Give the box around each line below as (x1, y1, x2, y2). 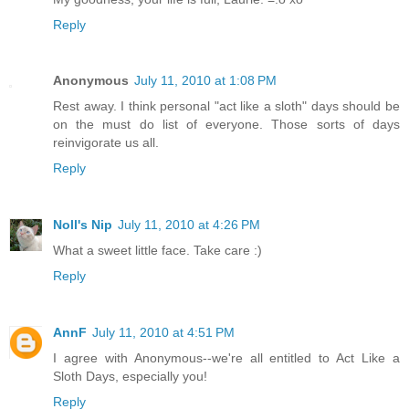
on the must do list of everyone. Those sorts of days (53, 117, 400, 132)
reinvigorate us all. (53, 135, 159, 151)
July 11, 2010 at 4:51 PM (92, 325, 235, 341)
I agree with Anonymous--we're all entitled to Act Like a (53, 351, 400, 366)
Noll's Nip (53, 217, 112, 233)
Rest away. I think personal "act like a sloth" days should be (53, 99, 400, 114)
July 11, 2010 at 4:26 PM (118, 217, 260, 233)
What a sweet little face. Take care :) (53, 243, 262, 258)
